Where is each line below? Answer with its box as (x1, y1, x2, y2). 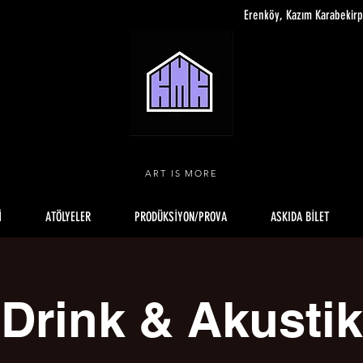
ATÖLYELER (45, 209, 91, 224)
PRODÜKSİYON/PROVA (135, 209, 227, 224)
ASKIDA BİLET (271, 209, 330, 224)
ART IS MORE (144, 168, 219, 179)
